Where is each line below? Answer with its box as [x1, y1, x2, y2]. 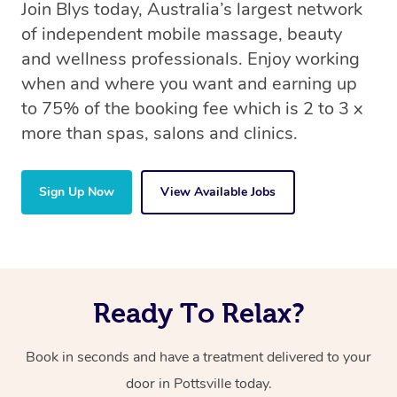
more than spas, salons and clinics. [21, 121, 298, 146]
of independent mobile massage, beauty [21, 22, 342, 47]
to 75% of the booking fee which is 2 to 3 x [21, 97, 362, 121]
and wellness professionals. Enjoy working [21, 47, 360, 72]
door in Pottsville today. [125, 374, 272, 394]
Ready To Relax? [92, 298, 305, 329]
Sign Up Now [39, 183, 114, 201]
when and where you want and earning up [21, 72, 357, 97]
